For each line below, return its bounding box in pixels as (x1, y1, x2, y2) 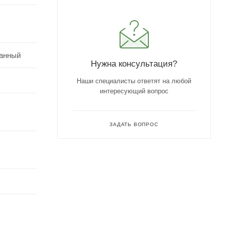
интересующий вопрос (99, 87, 168, 95)
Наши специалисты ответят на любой (77, 77, 191, 85)
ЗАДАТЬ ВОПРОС (109, 122, 158, 128)
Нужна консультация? (91, 59, 177, 69)
